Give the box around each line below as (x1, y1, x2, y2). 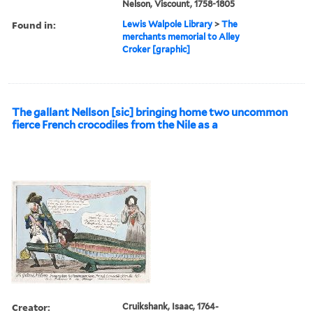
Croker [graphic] (122, 43, 191, 54)
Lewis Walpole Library (122, 18, 213, 29)
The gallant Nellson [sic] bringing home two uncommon (12, 105, 288, 119)
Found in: (12, 17, 56, 31)
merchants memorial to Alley (122, 31, 240, 42)
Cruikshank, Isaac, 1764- (122, 300, 219, 312)
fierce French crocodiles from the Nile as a (12, 118, 218, 131)
